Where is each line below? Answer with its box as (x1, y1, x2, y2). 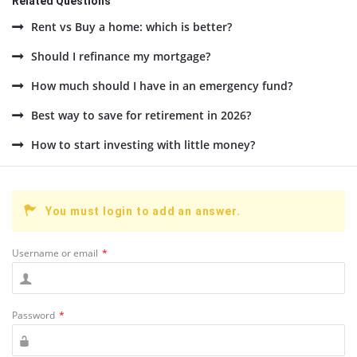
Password (12, 308, 55, 322)
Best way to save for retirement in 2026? (31, 108, 251, 123)
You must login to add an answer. (45, 205, 241, 218)
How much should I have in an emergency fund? (31, 78, 292, 93)
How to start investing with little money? (31, 137, 255, 152)
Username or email (12, 246, 98, 260)
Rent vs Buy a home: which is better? (31, 19, 232, 34)
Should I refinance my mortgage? (31, 49, 210, 64)
